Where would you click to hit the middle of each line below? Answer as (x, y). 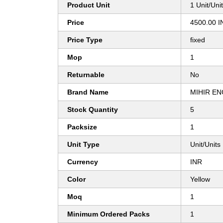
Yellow (200, 179)
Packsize (82, 127)
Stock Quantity (93, 110)
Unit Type (83, 145)
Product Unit (89, 5)
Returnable (86, 75)
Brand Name (88, 92)
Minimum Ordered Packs (109, 214)
